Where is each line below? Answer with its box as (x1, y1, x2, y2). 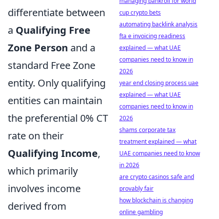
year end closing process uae (119, 79, 198, 87)
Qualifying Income (8, 147, 98, 160)
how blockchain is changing (119, 196, 193, 204)
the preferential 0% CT (8, 111, 108, 125)
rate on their (8, 129, 64, 142)
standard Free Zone (8, 59, 95, 72)
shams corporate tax (119, 126, 175, 134)
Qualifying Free (16, 23, 90, 37)
